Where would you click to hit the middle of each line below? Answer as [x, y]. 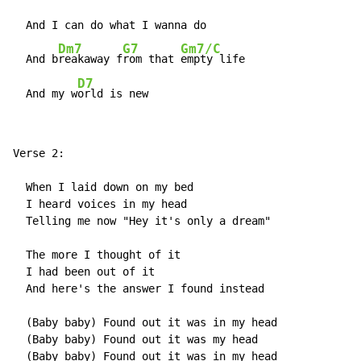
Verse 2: [39, 154]
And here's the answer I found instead [139, 289]
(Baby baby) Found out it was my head [135, 340]
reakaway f [90, 59]
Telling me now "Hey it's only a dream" [142, 221]
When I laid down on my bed [103, 187]
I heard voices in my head [100, 204]
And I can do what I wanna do [110, 25]
